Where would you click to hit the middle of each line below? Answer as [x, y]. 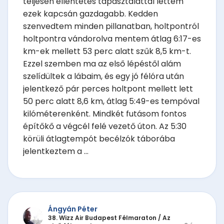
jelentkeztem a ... [56, 151]
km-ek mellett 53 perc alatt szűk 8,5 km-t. [107, 51]
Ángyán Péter [73, 209]
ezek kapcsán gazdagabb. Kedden [90, 14]
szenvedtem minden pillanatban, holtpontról [111, 26]
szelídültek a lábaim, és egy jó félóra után [103, 76]
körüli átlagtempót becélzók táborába [99, 139]
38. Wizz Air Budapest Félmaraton [102, 217]
